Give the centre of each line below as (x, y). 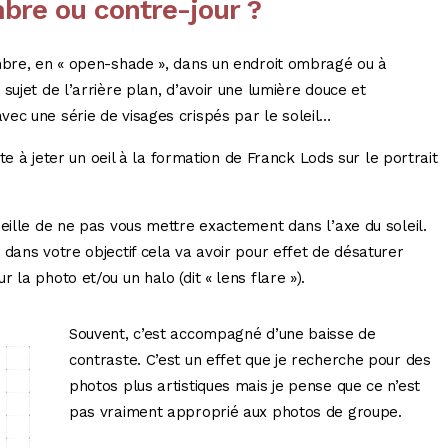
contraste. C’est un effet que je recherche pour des (249, 360)
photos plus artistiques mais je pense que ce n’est (244, 386)
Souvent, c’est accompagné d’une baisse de (222, 334)
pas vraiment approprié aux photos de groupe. (235, 412)
